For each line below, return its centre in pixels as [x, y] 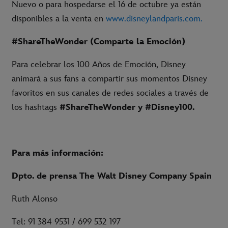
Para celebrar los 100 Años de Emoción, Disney [99, 65]
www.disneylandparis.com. [154, 19]
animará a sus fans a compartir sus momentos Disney [109, 79]
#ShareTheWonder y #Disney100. [127, 108]
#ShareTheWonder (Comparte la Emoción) [98, 42]
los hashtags [36, 108]
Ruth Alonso [35, 199]
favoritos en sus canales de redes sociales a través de [110, 93]
